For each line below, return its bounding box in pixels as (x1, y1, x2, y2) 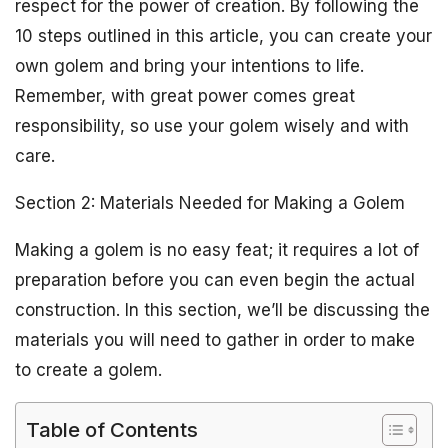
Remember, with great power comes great (15, 86, 355, 106)
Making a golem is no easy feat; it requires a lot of (15, 240, 419, 260)
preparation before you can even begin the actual (15, 270, 415, 290)
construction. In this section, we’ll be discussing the (15, 300, 430, 320)
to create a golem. (15, 360, 162, 380)
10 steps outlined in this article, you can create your (15, 26, 432, 46)
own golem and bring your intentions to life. (15, 56, 364, 76)
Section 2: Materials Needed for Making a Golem (15, 193, 405, 213)
